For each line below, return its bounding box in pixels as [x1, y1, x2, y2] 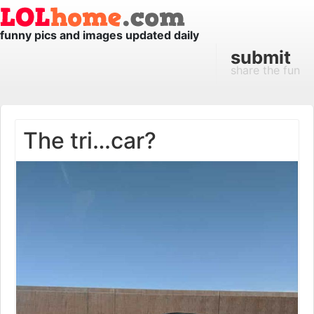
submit [231, 46, 291, 68]
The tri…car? [23, 127, 156, 154]
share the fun [231, 63, 300, 77]
